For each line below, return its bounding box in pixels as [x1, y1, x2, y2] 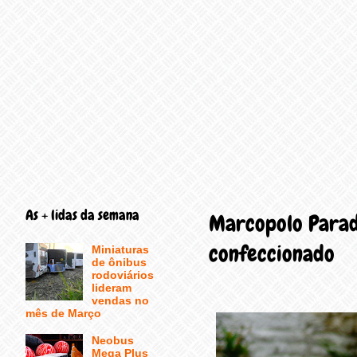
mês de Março [25, 306, 101, 320]
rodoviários [91, 268, 154, 281]
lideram [91, 280, 131, 294]
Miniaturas [91, 242, 149, 256]
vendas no [91, 293, 149, 307]
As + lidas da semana [25, 205, 139, 224]
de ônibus [91, 255, 147, 269]
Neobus [91, 333, 134, 347]
